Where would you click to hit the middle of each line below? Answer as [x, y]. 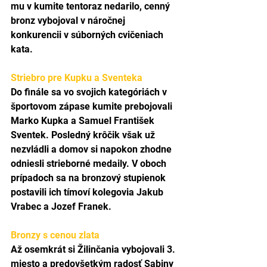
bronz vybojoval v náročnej [69, 20]
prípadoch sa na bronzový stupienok [89, 178]
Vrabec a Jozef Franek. [61, 206]
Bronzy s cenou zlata [55, 235]
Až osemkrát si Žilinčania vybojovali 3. [94, 249]
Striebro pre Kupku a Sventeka [77, 77]
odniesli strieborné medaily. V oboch [90, 163]
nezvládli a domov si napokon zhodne [92, 149]
